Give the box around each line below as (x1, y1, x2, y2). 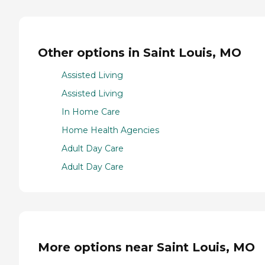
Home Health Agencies (62, 125, 159, 136)
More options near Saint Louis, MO (38, 240, 255, 254)
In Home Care (62, 106, 120, 118)
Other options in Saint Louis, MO (38, 45, 241, 60)
